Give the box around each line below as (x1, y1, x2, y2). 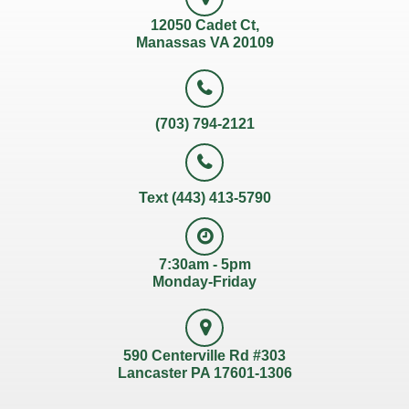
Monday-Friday (152, 274, 257, 289)
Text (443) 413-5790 (138, 190, 271, 205)
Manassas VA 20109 (135, 35, 274, 50)
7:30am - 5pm (158, 257, 251, 272)
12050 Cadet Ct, (150, 17, 259, 33)
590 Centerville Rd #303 (123, 348, 286, 363)
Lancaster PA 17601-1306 (117, 365, 292, 381)
